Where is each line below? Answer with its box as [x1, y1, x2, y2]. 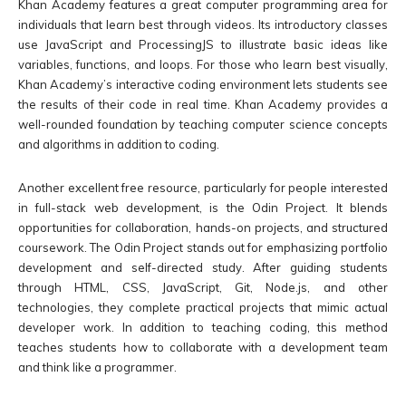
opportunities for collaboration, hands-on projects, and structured [18, 220, 388, 236]
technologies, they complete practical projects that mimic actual [18, 300, 388, 315]
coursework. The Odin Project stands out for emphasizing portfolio [18, 240, 388, 256]
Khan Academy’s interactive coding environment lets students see [18, 77, 388, 92]
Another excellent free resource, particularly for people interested [18, 180, 388, 196]
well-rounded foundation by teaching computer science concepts [18, 117, 388, 132]
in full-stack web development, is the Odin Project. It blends [18, 200, 388, 216]
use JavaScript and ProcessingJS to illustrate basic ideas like [18, 37, 388, 53]
